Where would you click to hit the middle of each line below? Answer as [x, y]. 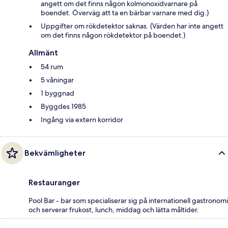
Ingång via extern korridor [82, 120]
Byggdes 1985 [63, 107]
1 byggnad [58, 93]
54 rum [52, 67]
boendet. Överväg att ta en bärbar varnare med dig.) [125, 13]
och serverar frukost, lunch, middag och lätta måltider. [114, 210]
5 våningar [57, 80]
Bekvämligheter [55, 153]
